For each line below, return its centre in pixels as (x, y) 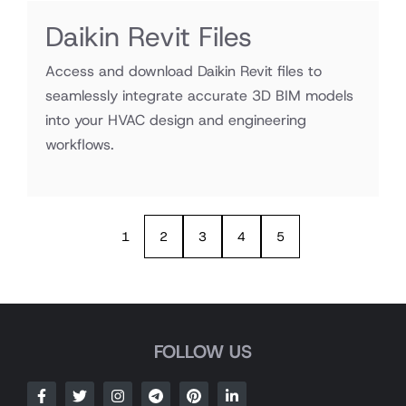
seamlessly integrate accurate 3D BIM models (199, 96)
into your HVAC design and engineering (176, 120)
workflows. (80, 145)
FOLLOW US (203, 352)
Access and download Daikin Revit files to (184, 71)
